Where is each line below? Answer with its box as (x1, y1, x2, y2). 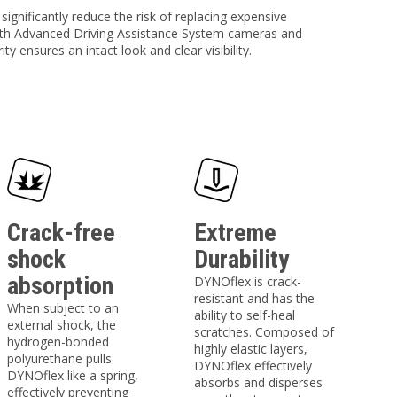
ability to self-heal (194, 307, 296, 323)
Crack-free (6, 218, 115, 247)
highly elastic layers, (194, 340, 308, 357)
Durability (194, 245, 290, 274)
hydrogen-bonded (6, 333, 109, 350)
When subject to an (6, 300, 119, 316)
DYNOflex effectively (194, 357, 313, 374)
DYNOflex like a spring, (6, 367, 138, 384)
